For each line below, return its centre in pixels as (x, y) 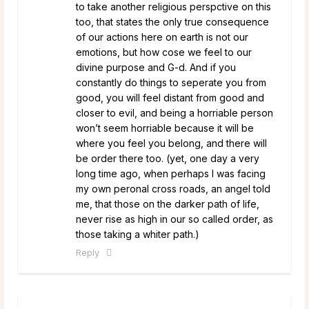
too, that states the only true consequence (172, 21)
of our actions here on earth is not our (162, 37)
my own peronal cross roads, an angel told (173, 188)
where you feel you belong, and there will (171, 143)
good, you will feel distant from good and (170, 97)
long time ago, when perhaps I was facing (171, 173)
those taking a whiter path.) (138, 234)
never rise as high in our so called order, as (175, 219)
